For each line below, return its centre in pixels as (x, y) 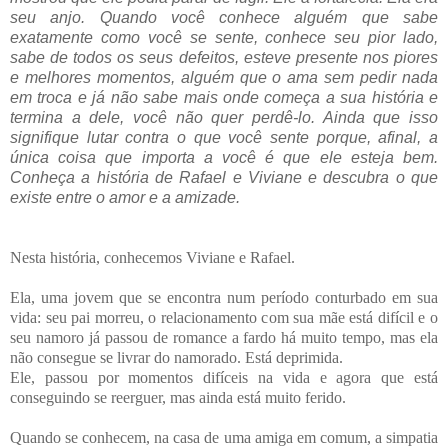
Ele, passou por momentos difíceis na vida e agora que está (224, 377)
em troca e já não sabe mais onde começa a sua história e (224, 97)
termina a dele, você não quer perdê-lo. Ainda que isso (224, 117)
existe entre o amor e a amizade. (127, 197)
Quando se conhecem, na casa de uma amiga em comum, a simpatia (224, 437)
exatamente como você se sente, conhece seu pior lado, (224, 37)
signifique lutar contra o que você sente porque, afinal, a (224, 137)
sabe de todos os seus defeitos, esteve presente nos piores (224, 57)
